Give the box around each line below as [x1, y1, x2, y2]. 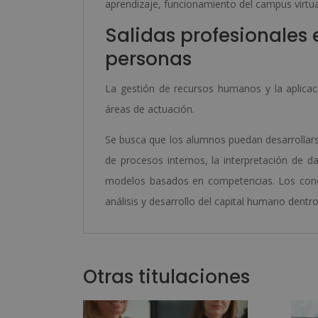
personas [105, 46, 192, 72]
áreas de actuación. [105, 102, 194, 116]
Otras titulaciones [83, 264, 250, 290]
